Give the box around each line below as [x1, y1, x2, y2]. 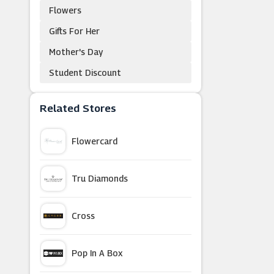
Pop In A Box [71, 248, 123, 258]
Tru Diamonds [71, 173, 128, 183]
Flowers [48, 5, 81, 15]
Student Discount [48, 67, 121, 78]
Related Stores [39, 102, 116, 114]
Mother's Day [48, 46, 103, 57]
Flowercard [71, 136, 117, 146]
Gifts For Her [48, 26, 100, 36]
